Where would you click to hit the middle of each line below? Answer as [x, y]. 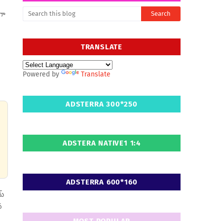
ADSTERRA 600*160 [102, 182]
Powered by [42, 74]
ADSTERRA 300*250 [102, 104]
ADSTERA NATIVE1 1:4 [102, 143]
